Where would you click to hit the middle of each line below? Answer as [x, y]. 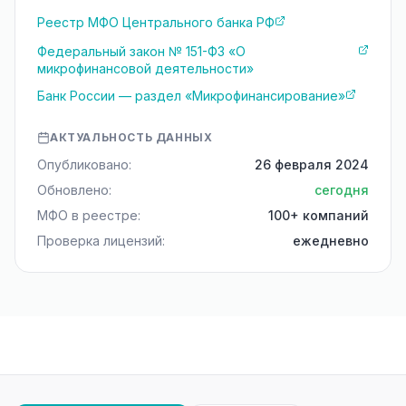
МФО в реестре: [89, 215]
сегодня [342, 190]
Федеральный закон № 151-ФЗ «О [141, 51]
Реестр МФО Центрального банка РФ [156, 22]
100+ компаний [319, 215]
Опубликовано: [84, 164]
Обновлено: [74, 190]
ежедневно [331, 241]
